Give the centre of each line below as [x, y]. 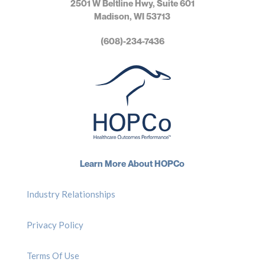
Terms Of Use [53, 256]
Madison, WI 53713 [132, 16]
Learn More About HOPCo [132, 164]
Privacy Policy [55, 225]
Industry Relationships [71, 194]
